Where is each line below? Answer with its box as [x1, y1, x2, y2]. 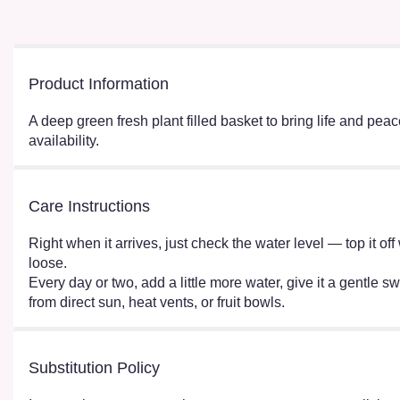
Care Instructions [29, 196, 150, 215]
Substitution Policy [29, 358, 160, 377]
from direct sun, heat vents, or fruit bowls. [29, 294, 285, 310]
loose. [29, 254, 67, 271]
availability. [29, 132, 99, 148]
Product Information [29, 74, 169, 93]
